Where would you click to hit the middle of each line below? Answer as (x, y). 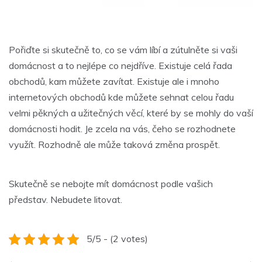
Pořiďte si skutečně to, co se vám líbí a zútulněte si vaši (123, 50)
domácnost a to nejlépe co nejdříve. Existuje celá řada (120, 66)
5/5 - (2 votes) (117, 239)
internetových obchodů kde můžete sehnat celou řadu (121, 97)
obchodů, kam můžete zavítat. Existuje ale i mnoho (114, 82)
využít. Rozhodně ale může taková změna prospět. (114, 145)
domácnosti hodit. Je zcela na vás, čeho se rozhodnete (122, 129)
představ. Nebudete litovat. (65, 200)
